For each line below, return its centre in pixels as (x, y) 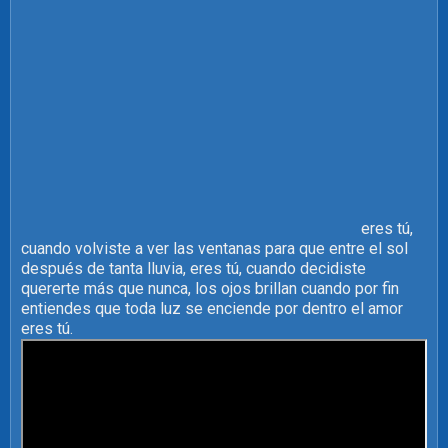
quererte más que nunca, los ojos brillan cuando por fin (210, 288)
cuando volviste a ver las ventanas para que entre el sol (214, 248)
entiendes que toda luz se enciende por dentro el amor (212, 308)
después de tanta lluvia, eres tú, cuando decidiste (193, 268)
